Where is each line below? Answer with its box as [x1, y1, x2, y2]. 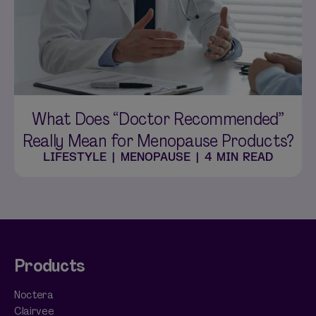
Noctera [14, 287, 54, 302]
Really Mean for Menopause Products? [22, 130, 294, 152]
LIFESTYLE [43, 150, 107, 164]
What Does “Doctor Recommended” [32, 108, 284, 130]
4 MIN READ [205, 150, 273, 164]
